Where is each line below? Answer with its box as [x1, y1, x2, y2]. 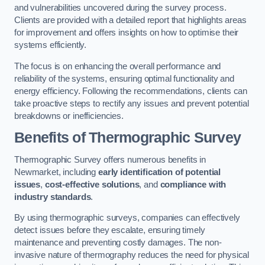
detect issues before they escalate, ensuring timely [14, 225, 205, 235]
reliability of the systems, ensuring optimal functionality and [14, 73, 234, 83]
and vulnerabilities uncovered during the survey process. [14, 3, 227, 13]
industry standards [14, 192, 91, 202]
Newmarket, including [14, 167, 98, 177]
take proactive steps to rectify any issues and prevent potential [14, 98, 249, 108]
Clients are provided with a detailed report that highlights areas [14, 15, 247, 25]
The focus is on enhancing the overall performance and [14, 61, 221, 71]
